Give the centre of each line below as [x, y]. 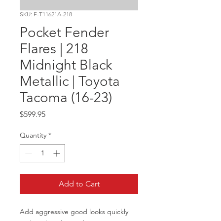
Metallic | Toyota [70, 81]
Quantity [33, 135]
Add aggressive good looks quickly [74, 212]
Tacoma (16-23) [66, 97]
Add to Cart [79, 184]
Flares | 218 [54, 49]
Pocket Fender [64, 32]
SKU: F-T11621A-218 [46, 14]
